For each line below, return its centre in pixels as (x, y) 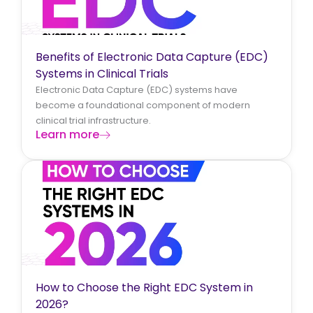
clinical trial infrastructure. (93, 120)
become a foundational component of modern (143, 105)
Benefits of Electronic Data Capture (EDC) (152, 57)
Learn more (67, 134)
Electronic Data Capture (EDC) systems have (137, 89)
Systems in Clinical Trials (102, 73)
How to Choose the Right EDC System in (144, 287)
